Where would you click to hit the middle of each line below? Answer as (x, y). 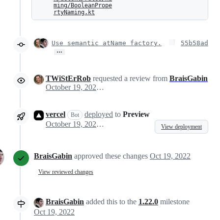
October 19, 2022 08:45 (100, 87)
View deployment (181, 127)
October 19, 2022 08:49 (100, 124)
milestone (174, 202)
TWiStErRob (68, 79)
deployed (99, 114)
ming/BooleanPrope (83, 6)
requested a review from (130, 79)
